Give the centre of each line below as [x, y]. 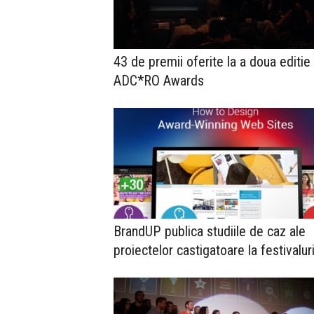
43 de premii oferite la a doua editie [212, 62]
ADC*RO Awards [159, 81]
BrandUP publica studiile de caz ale [210, 231]
